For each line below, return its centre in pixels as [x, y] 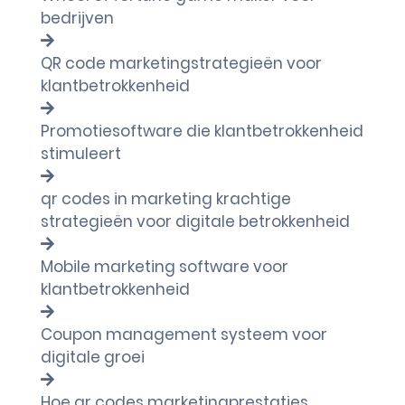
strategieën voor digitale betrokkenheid [195, 221]
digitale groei [93, 357]
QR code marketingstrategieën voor [181, 63]
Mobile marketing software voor [165, 267]
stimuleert [81, 154]
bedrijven [77, 18]
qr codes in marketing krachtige [166, 199]
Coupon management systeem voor [184, 334]
